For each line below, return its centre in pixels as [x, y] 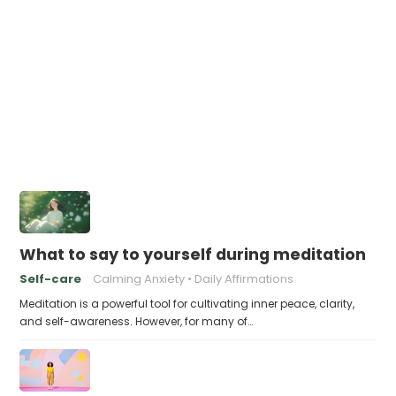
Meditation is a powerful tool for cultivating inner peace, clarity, [187, 304]
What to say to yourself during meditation [193, 255]
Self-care [51, 279]
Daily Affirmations [244, 279]
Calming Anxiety [139, 279]
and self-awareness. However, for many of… [137, 321]
